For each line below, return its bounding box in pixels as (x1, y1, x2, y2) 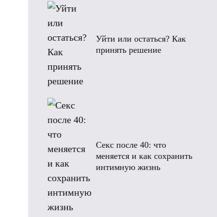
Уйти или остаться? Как (96, 34, 186, 44)
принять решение (96, 45, 161, 55)
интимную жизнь (96, 162, 160, 172)
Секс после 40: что (96, 139, 166, 150)
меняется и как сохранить (96, 151, 192, 161)
